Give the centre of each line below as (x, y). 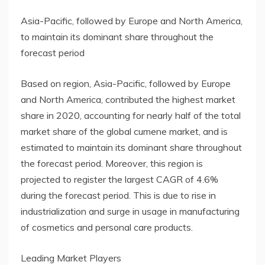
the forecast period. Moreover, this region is (112, 164)
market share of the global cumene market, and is (124, 132)
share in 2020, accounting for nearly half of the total (131, 116)
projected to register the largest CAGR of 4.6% (119, 180)
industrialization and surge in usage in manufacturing (130, 211)
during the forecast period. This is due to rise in (118, 195)
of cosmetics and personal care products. (107, 227)
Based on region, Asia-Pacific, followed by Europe (126, 84)
